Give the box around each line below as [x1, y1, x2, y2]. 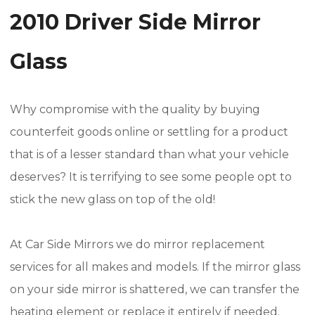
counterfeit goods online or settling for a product [10, 125, 288, 139]
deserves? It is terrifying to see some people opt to [10, 170, 292, 184]
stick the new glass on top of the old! [10, 193, 215, 206]
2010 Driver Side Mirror [10, 9, 261, 35]
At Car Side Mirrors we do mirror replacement [10, 238, 265, 251]
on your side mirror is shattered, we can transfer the [10, 283, 300, 296]
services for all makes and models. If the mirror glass [10, 260, 300, 274]
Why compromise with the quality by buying [10, 103, 260, 116]
